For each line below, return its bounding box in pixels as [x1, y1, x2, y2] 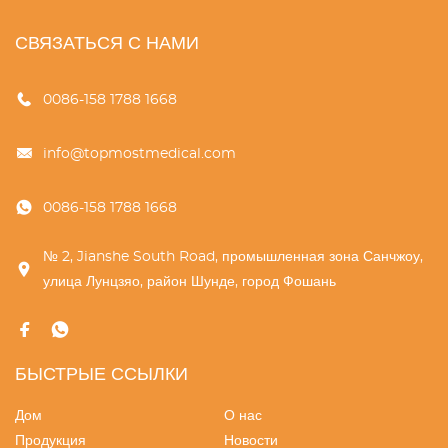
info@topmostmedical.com [43, 147, 236, 161]
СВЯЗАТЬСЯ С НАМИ [15, 35, 199, 53]
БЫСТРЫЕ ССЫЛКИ [15, 366, 188, 384]
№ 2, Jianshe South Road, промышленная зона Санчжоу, [43, 250, 423, 264]
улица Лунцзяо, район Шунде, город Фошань [43, 275, 336, 289]
